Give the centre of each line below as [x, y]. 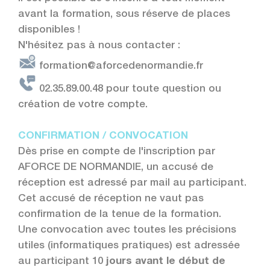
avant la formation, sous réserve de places [124, 15]
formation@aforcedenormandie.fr [120, 67]
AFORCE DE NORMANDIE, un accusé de [116, 168]
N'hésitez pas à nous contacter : [99, 46]
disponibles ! [49, 30]
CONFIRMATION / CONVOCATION [103, 137]
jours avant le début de [164, 262]
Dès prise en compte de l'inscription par [117, 152]
